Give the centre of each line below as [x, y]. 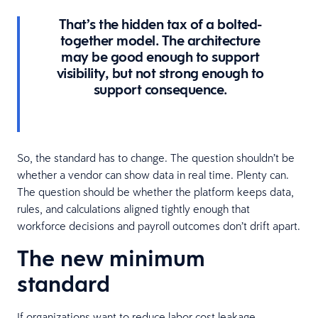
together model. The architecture [160, 40]
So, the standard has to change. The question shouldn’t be [156, 157]
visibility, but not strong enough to [160, 73]
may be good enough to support [160, 56]
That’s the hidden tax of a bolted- [160, 24]
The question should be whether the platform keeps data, [155, 191]
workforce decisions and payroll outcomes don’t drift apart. [159, 225]
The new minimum [111, 258]
